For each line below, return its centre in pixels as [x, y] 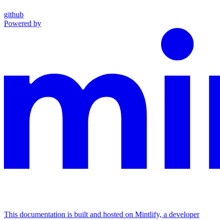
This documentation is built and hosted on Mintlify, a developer [102, 215]
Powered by [23, 24]
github [14, 15]
